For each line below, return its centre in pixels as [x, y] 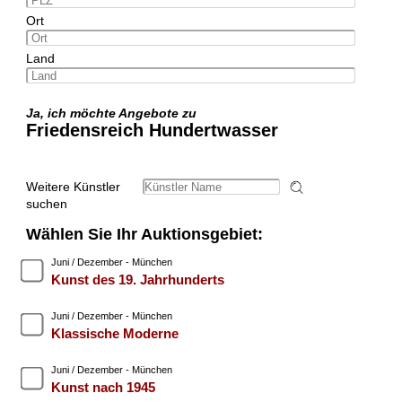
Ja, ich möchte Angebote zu [114, 114]
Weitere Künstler [73, 187]
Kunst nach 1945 [103, 388]
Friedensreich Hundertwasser [152, 131]
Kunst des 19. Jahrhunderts [137, 280]
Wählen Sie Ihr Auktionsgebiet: [144, 235]
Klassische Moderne [114, 334]
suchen [46, 204]
